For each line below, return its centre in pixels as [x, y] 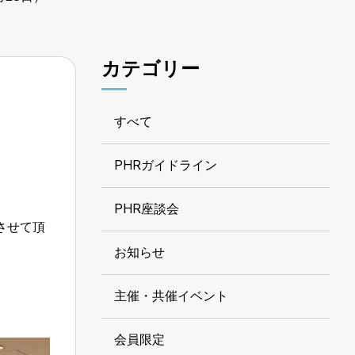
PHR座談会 [147, 208]
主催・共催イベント [171, 296]
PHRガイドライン [166, 165]
